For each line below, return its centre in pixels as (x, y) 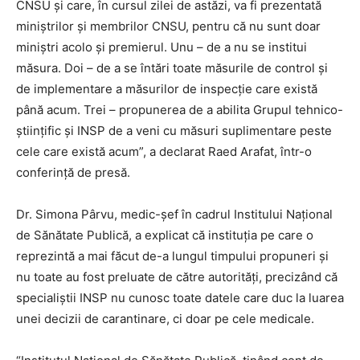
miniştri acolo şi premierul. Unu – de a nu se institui (162, 47)
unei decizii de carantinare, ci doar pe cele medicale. (165, 319)
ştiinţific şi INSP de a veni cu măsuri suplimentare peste (174, 131)
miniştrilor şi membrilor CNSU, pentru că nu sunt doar (168, 27)
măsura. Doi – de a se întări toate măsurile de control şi (172, 68)
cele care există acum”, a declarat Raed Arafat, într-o (164, 152)
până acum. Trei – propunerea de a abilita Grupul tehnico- (180, 110)
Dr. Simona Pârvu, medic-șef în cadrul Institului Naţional (174, 215)
